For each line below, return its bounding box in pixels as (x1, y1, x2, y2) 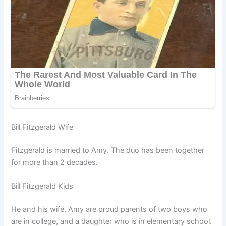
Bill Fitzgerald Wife (11, 122, 74, 132)
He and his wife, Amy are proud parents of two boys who (11, 204, 208, 214)
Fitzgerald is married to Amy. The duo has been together (11, 145, 205, 155)
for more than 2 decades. (11, 157, 98, 167)
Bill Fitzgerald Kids (11, 181, 74, 191)
